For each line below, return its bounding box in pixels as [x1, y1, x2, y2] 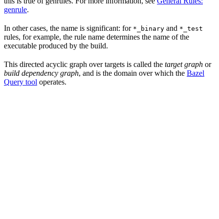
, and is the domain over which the [79, 68, 187, 77]
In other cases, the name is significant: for [4, 23, 133, 32]
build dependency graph [4, 68, 79, 77]
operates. [37, 77, 66, 86]
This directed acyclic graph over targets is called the [4, 60, 165, 68]
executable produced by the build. [4, 41, 108, 50]
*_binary [133, 24, 164, 32]
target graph [165, 60, 203, 68]
